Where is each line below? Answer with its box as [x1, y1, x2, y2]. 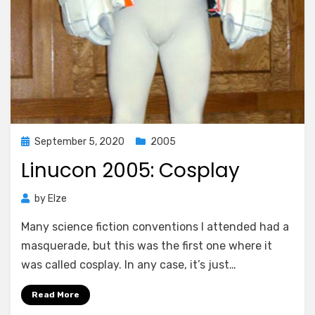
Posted [20, 135, 53, 147]
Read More [32, 290, 79, 300]
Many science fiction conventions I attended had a [21, 220, 289, 233]
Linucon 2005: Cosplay [21, 157, 240, 184]
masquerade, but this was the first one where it [21, 239, 272, 252]
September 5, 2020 [34, 136, 124, 148]
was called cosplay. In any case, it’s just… [21, 258, 236, 271]
